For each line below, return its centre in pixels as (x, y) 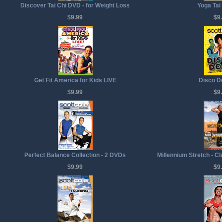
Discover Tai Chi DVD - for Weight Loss (75, 5)
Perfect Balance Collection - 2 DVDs (75, 155)
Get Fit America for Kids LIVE (75, 80)
